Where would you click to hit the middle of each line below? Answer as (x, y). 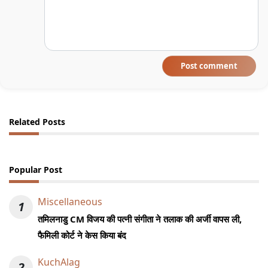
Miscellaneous (70, 202)
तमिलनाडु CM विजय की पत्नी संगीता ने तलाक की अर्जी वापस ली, (140, 219)
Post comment (209, 66)
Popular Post (36, 170)
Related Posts (37, 122)
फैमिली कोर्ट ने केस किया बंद (82, 235)
